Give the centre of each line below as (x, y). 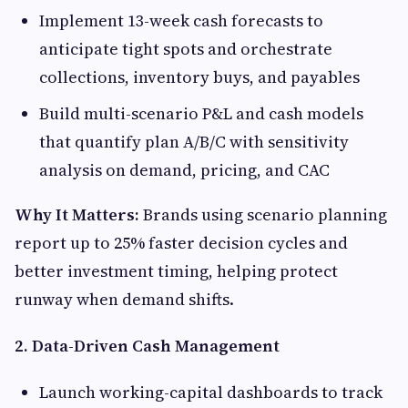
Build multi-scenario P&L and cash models (201, 113)
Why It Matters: (79, 214)
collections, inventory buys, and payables (199, 76)
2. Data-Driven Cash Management (147, 345)
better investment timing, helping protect (176, 270)
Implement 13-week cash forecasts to (181, 20)
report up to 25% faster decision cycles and (181, 242)
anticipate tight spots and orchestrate (186, 48)
